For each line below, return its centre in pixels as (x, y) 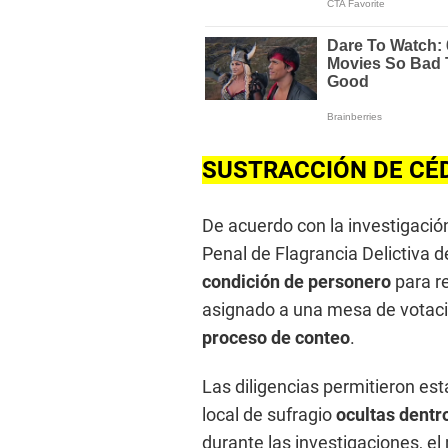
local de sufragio (269, 415)
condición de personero (296, 282)
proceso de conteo (276, 338)
